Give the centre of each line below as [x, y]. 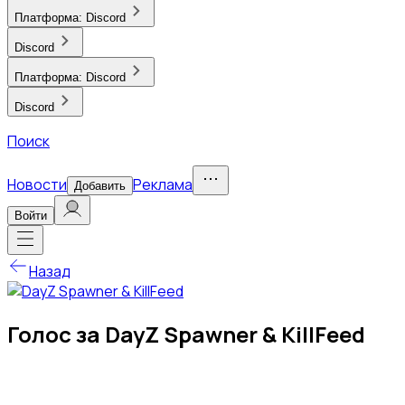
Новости [37, 184]
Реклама [163, 184]
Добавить [100, 186]
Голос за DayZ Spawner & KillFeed [186, 334]
